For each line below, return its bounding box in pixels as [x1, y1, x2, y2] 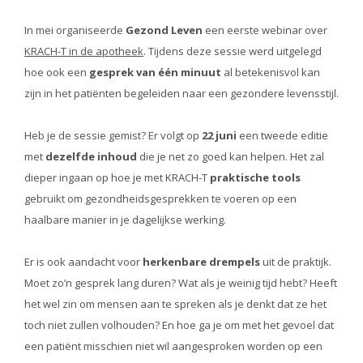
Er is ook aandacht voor [24, 254, 143, 269]
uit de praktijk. [263, 254, 331, 269]
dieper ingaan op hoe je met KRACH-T [24, 169, 210, 185]
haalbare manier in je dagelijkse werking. [24, 211, 226, 227]
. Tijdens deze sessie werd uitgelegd [143, 43, 322, 58]
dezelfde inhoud [45, 148, 137, 164]
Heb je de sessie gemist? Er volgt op [24, 127, 202, 143]
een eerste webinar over [203, 22, 327, 37]
